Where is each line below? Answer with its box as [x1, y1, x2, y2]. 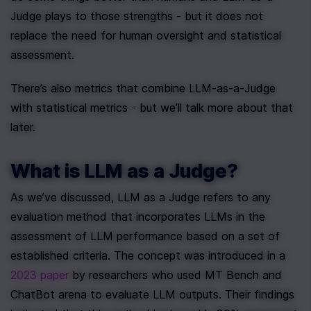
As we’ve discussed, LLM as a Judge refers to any [10, 190, 271, 204]
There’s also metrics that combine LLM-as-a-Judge [10, 81, 276, 95]
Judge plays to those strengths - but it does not [10, 9, 263, 23]
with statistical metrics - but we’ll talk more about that [10, 101, 293, 115]
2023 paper [10, 268, 69, 282]
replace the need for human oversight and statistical [10, 28, 281, 42]
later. [10, 120, 39, 134]
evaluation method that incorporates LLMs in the [10, 210, 265, 224]
